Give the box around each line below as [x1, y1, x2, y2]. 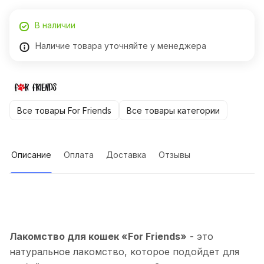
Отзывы [159, 150, 190, 160]
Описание [11, 150, 51, 160]
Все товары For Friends [17, 105, 111, 115]
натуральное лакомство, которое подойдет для [9, 246, 239, 258]
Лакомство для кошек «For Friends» [9, 230, 187, 243]
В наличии [35, 20, 75, 31]
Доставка [106, 150, 146, 160]
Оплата [64, 150, 94, 160]
